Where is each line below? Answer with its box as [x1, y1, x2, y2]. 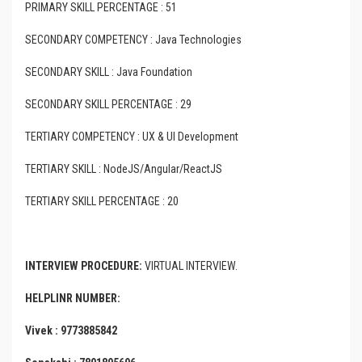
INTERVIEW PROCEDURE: [25, 259, 142, 272]
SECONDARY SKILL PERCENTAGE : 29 [25, 98, 192, 111]
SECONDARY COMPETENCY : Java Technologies [25, 33, 242, 46]
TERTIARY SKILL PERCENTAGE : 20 [25, 195, 179, 208]
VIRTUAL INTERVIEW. [142, 259, 238, 272]
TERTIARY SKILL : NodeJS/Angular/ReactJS [25, 162, 222, 175]
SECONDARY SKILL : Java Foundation [25, 65, 192, 78]
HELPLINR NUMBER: [25, 292, 120, 305]
